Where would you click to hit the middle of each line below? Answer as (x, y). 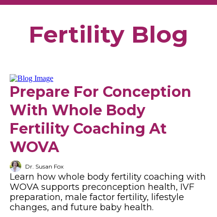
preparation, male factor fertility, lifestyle (97, 197)
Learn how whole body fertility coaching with (108, 177)
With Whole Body (77, 110)
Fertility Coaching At (88, 129)
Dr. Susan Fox (44, 166)
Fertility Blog (108, 34)
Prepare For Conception (101, 92)
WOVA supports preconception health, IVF (102, 187)
